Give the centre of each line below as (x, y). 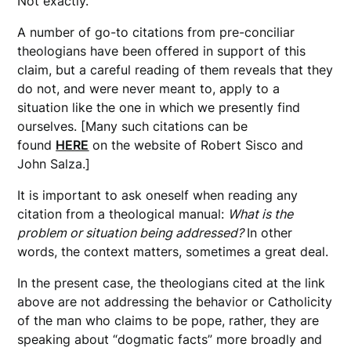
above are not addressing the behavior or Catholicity (175, 302)
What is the (261, 214)
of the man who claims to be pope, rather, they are (168, 321)
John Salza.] (54, 164)
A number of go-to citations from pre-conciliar (156, 33)
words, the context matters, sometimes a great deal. (173, 252)
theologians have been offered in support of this (162, 51)
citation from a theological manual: (123, 214)
